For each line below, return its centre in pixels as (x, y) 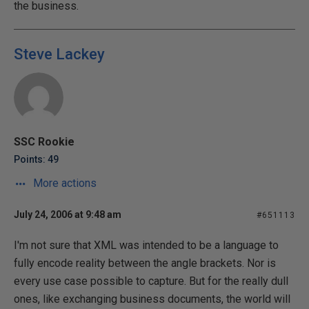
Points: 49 (36, 159)
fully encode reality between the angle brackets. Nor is (145, 263)
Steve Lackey (59, 54)
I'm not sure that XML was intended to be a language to (146, 245)
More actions (63, 183)
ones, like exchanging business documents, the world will (152, 299)
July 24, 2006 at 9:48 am (68, 214)
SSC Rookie (44, 141)
